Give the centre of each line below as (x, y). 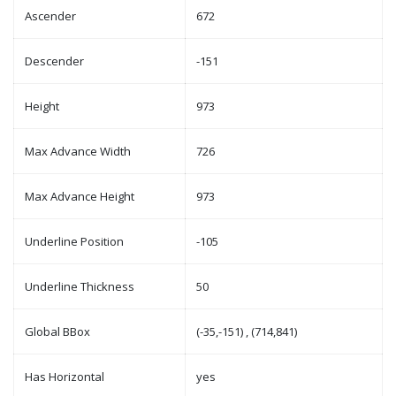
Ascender (50, 16)
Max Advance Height (80, 196)
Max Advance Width (78, 151)
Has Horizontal (65, 377)
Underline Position (74, 241)
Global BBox (57, 331)
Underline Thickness (80, 286)
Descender (54, 61)
